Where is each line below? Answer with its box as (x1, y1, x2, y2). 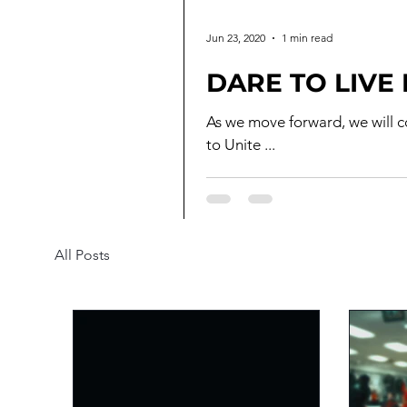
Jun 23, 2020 (206, 31, 265, 45)
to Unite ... (206, 134, 275, 154)
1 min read (282, 31, 333, 45)
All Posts (55, 245, 110, 263)
